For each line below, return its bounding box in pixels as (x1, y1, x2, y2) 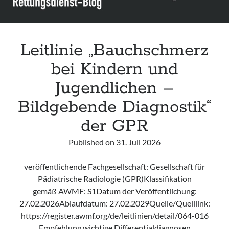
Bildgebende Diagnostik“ (18, 97, 211, 118)
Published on (68, 137, 116, 147)
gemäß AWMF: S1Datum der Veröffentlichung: (32, 186, 197, 196)
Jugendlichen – (55, 78, 174, 99)
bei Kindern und (51, 59, 178, 80)
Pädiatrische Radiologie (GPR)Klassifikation (37, 174, 192, 184)
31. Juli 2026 (116, 137, 161, 147)
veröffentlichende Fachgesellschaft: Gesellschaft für (24, 162, 205, 171)
